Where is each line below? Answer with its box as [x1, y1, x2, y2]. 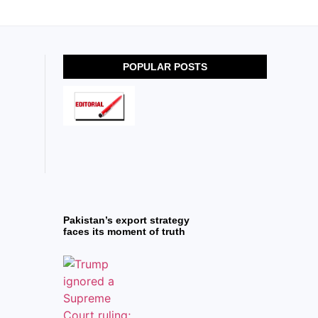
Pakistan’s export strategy [63, 214, 190, 226]
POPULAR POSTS [123, 61, 208, 73]
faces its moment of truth [63, 225, 186, 237]
